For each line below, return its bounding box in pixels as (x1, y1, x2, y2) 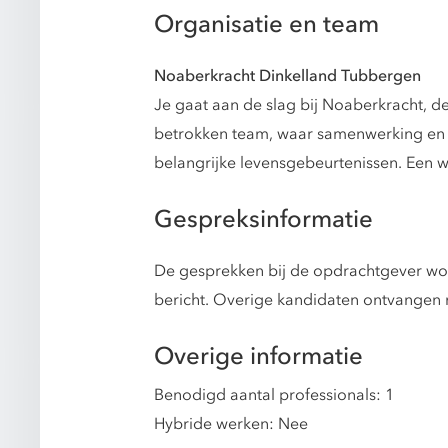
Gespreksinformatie (154, 203, 373, 237)
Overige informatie (154, 340, 363, 374)
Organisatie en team (154, 8, 379, 41)
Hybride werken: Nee (154, 413, 308, 436)
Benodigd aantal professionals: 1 (154, 384, 394, 407)
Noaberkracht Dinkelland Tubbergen (154, 65, 421, 88)
